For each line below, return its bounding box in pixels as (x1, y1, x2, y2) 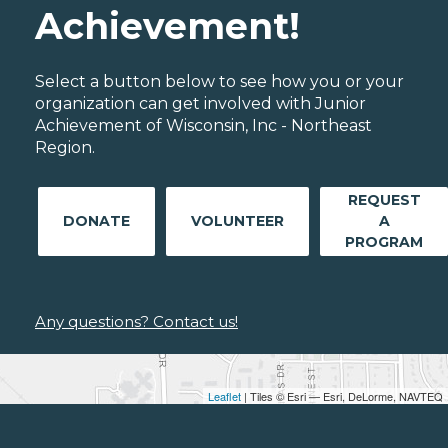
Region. (35, 138, 95, 158)
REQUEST (347, 191, 421, 210)
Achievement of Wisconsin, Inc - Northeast (35, 116, 372, 136)
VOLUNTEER (191, 212, 284, 231)
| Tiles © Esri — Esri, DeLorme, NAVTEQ (241, 388, 443, 405)
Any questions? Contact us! (35, 312, 238, 332)
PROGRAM (345, 233, 423, 252)
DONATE (63, 212, 130, 231)
